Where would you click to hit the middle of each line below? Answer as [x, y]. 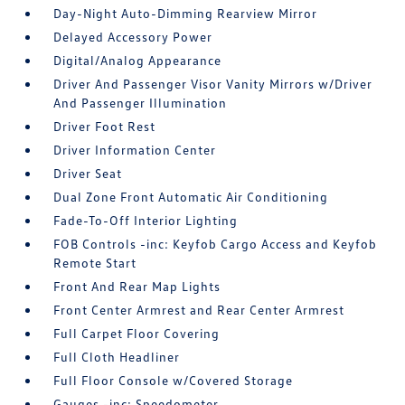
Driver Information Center [135, 150]
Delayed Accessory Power [133, 37]
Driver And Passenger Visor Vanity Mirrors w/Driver [213, 84]
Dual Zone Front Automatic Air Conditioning [191, 197]
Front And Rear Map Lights [137, 286]
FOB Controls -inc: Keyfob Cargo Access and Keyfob [216, 244]
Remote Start [95, 263]
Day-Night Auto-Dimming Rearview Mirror [186, 13]
